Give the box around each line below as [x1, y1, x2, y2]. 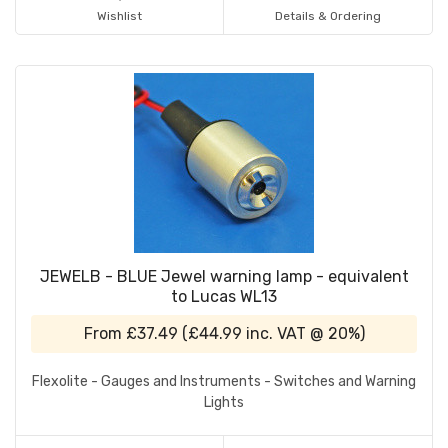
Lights [204, 394, 244, 412]
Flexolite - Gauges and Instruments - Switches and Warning [32, 373, 416, 391]
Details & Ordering [275, 9, 381, 24]
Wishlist [97, 9, 142, 24]
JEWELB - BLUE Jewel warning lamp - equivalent [39, 267, 409, 287]
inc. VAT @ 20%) [241, 324, 365, 344]
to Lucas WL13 [171, 287, 277, 307]
